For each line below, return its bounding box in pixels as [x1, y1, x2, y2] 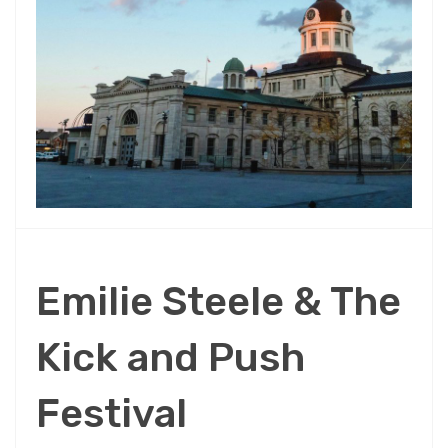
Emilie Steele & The [36, 277, 401, 325]
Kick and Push [36, 333, 305, 381]
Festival [36, 389, 187, 437]
